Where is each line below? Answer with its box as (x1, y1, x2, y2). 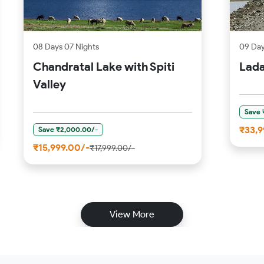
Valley (33, 77, 66, 91)
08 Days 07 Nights (33, 41, 99, 52)
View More (110, 209, 154, 220)
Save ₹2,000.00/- (38, 124, 98, 134)
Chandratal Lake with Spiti (33, 59, 174, 74)
